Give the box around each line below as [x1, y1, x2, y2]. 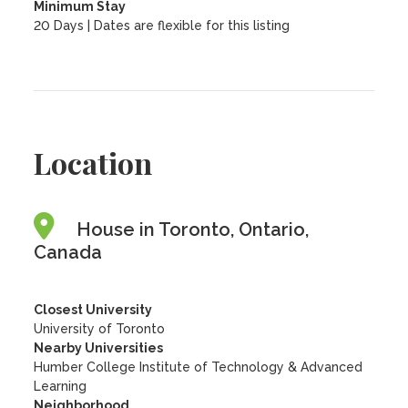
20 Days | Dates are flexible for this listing [34, 18, 291, 33]
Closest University [34, 302, 153, 317]
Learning [34, 379, 87, 393]
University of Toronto [34, 321, 166, 336]
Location [34, 143, 153, 182]
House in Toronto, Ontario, [76, 219, 310, 240]
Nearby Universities [34, 341, 164, 355]
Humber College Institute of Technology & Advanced [34, 360, 363, 374]
